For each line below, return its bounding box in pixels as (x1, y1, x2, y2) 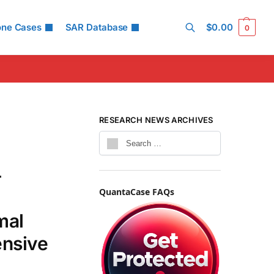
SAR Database (65, 21, 128, 33)
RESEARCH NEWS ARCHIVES (99, 115, 213, 125)
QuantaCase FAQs (99, 186, 175, 198)
